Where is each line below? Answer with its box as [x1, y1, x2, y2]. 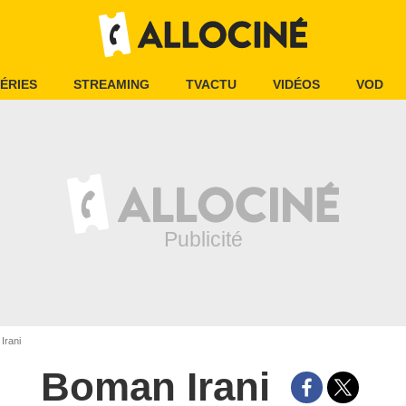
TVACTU [186, 77, 237, 92]
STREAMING [73, 77, 150, 92]
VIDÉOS [273, 77, 320, 92]
